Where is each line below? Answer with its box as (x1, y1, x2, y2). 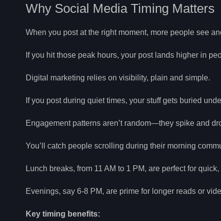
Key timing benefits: (26, 210, 100, 219)
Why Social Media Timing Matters (26, 1, 215, 16)
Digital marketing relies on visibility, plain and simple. (26, 74, 210, 82)
